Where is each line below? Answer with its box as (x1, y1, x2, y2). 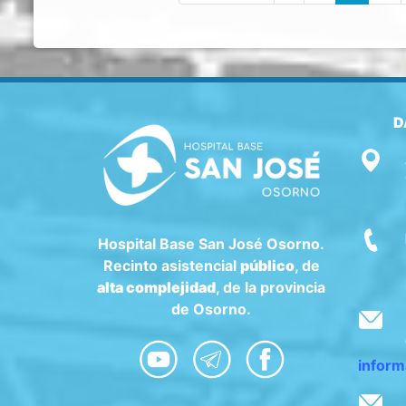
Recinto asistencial (102, 256, 240, 275)
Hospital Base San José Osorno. (98, 234, 325, 253)
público (239, 256, 295, 275)
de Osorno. (171, 299, 252, 318)
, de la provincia (216, 277, 326, 296)
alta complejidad (97, 277, 217, 296)
